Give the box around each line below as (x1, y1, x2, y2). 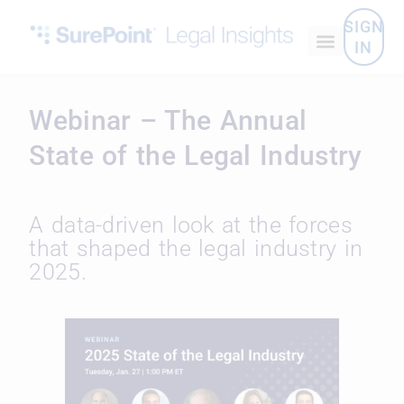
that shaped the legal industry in (29, 235, 363, 262)
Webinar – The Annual (29, 105, 308, 137)
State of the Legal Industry (29, 140, 363, 172)
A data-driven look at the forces (29, 212, 353, 239)
